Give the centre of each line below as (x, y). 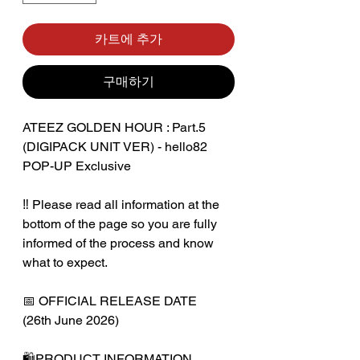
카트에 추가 (129, 39)
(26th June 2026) (71, 320)
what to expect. (65, 262)
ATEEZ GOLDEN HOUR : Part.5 (114, 127)
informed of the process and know (118, 243)
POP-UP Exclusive (77, 166)
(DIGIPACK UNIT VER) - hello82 (115, 146)
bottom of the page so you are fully (120, 223)
